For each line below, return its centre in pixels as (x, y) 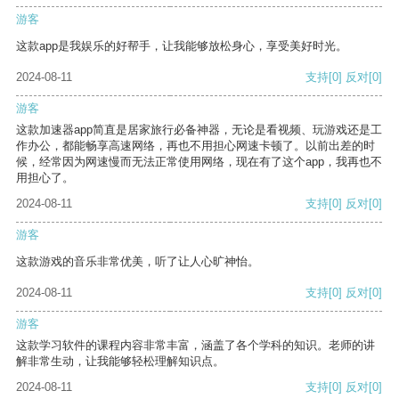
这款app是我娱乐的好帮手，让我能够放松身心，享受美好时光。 (182, 46)
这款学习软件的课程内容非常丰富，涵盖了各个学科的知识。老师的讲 (195, 346)
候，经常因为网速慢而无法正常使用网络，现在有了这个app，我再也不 (199, 162)
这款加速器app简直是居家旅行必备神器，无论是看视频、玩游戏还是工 (199, 130)
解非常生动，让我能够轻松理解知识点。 (120, 362)
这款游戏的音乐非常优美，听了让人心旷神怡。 (138, 262)
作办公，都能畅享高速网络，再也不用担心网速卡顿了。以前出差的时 (195, 146)
